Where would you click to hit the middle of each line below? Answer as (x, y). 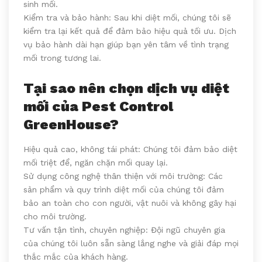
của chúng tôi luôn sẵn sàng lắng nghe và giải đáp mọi (131, 244)
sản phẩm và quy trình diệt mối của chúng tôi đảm (124, 190)
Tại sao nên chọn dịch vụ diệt (126, 89)
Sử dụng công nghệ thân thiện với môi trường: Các (123, 176)
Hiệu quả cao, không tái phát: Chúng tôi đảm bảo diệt (130, 149)
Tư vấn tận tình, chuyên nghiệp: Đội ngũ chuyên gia (124, 230)
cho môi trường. (55, 217)
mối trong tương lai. (62, 58)
